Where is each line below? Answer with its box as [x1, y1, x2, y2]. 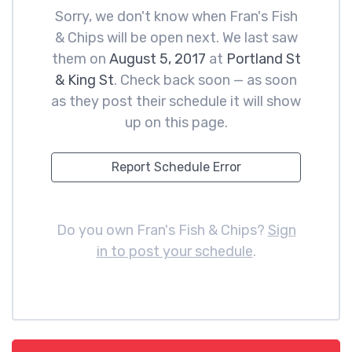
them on [51, 50, 109, 68]
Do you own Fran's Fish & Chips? [56, 222, 268, 239]
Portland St [225, 50, 301, 68]
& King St [55, 71, 114, 89]
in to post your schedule [96, 243, 253, 260]
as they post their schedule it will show [51, 93, 301, 110]
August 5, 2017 [108, 50, 206, 68]
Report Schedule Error [111, 159, 241, 174]
